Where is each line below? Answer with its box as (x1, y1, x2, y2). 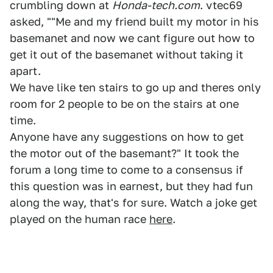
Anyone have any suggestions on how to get (10, 130, 244, 143)
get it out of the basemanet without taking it (10, 48, 243, 61)
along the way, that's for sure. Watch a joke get (10, 196, 257, 209)
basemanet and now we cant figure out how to (10, 32, 255, 44)
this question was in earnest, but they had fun (10, 180, 253, 193)
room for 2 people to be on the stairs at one (10, 97, 239, 110)
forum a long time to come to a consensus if (10, 163, 243, 176)
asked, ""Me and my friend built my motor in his (10, 15, 259, 28)
